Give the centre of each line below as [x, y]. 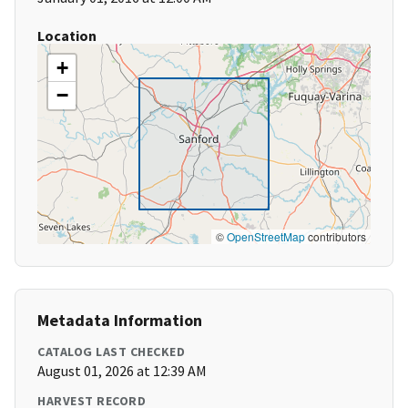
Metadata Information [120, 321]
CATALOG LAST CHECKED [111, 352]
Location [67, 36]
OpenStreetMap [266, 237]
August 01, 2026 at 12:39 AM [122, 371]
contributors [336, 237]
